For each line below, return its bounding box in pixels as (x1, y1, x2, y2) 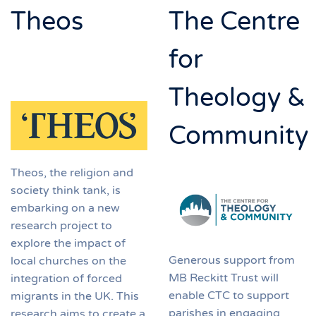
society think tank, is (11, 183, 121, 197)
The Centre (169, 6, 300, 37)
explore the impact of (11, 236, 126, 250)
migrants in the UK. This (11, 288, 139, 303)
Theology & (169, 82, 305, 113)
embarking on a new (11, 200, 120, 215)
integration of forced (11, 271, 122, 286)
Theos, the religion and (11, 165, 133, 180)
